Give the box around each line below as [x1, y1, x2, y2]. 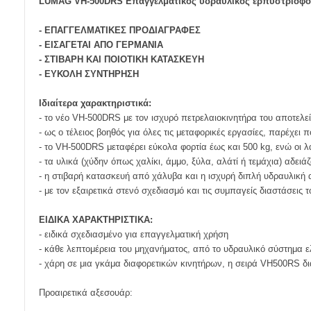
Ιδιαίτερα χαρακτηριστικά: [39, 98, 151, 108]
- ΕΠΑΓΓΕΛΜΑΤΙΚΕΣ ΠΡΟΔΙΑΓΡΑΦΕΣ [39, 25, 201, 35]
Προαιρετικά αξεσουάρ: [39, 287, 133, 298]
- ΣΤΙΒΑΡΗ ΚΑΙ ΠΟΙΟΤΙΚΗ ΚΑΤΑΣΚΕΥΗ [39, 54, 204, 65]
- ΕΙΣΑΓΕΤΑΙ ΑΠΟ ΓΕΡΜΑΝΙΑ [39, 40, 163, 50]
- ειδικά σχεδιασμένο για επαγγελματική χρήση [39, 229, 228, 239]
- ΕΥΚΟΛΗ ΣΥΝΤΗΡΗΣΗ [39, 69, 139, 79]
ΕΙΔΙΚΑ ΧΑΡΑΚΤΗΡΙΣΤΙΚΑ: [39, 215, 153, 225]
